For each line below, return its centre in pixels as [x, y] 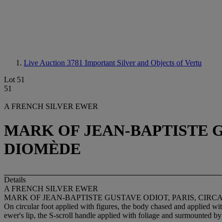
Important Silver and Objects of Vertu [143, 63]
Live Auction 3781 [54, 63]
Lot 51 [14, 80]
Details [15, 179]
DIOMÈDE [42, 149]
